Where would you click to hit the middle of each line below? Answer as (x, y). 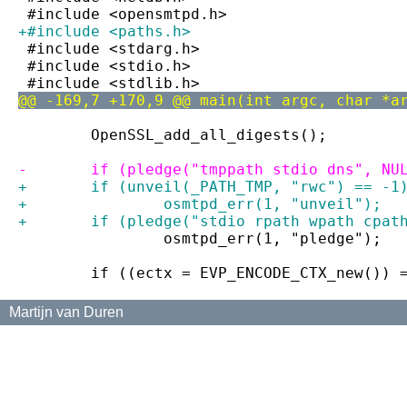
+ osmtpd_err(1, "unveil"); (273, 204)
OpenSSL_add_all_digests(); (209, 135)
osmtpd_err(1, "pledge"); (273, 238)
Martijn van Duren (66, 312)
